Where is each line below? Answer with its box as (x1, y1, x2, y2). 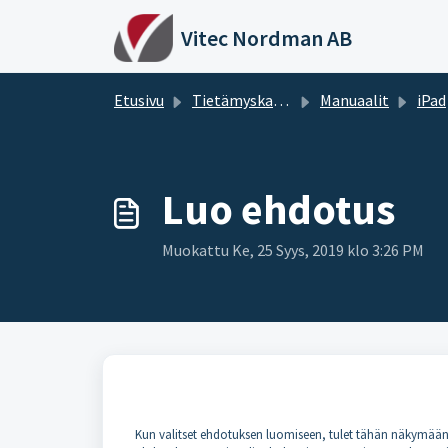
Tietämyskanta (192, 90, 273, 110)
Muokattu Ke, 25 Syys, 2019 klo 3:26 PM (162, 240, 424, 260)
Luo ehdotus (162, 183, 395, 235)
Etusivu (114, 90, 164, 110)
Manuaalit (320, 90, 389, 110)
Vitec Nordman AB (180, 24, 352, 52)
